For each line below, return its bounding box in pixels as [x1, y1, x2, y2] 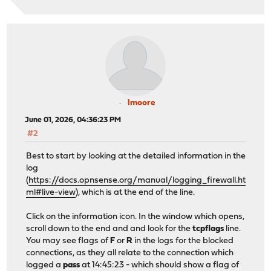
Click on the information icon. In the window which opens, [26, 212, 245, 221]
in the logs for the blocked [132, 236, 234, 246]
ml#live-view [26, 188, 76, 197]
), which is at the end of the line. [76, 188, 195, 197]
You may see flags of [26, 236, 111, 246]
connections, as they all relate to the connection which [26, 248, 234, 258]
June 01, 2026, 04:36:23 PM [25, 116, 122, 125]
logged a [26, 260, 64, 270]
